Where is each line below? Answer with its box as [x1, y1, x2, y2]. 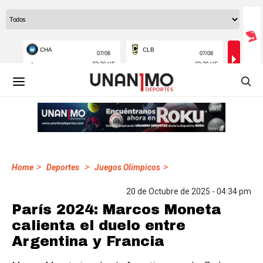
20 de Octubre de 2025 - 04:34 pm [126, 187, 251, 196]
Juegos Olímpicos [95, 163, 160, 172]
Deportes [46, 163, 79, 172]
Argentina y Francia [12, 234, 164, 249]
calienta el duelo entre [12, 218, 186, 233]
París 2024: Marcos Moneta [12, 202, 221, 217]
